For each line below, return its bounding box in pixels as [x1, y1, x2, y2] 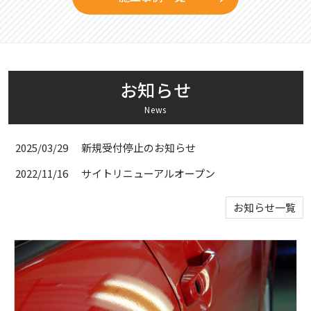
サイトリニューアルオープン [81, 165, 215, 180]
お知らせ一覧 [233, 199, 296, 215]
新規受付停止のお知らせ [81, 140, 196, 155]
